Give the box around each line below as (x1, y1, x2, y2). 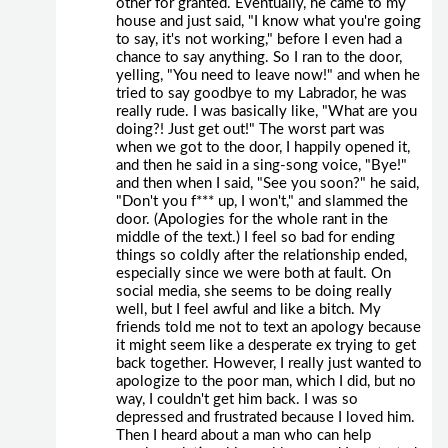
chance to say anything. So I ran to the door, (115, 49, 402, 65)
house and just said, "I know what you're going (115, 13, 421, 29)
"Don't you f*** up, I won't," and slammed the (115, 193, 408, 209)
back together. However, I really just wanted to (115, 355, 422, 371)
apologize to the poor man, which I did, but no (115, 373, 416, 389)
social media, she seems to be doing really (115, 283, 392, 299)
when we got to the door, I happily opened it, (115, 139, 410, 155)
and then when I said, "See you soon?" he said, (115, 175, 419, 191)
